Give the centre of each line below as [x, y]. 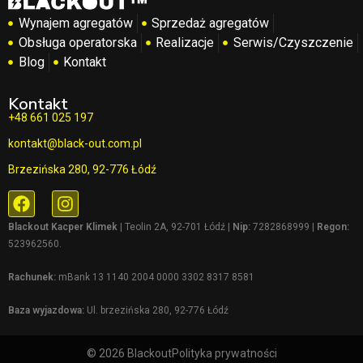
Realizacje [185, 43]
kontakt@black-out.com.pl [75, 143]
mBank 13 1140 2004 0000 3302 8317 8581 [155, 277]
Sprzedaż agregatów [210, 23]
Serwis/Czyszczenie [293, 43]
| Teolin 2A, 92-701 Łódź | [175, 227]
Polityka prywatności [224, 353]
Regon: [333, 227]
